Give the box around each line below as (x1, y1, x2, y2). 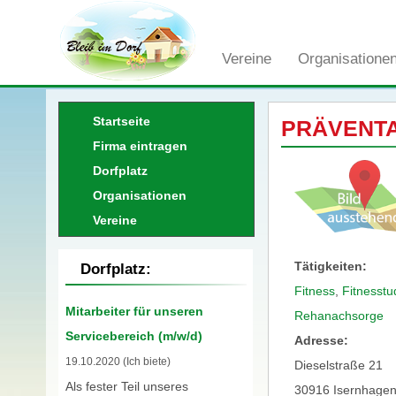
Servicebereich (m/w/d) (65, 328, 202, 343)
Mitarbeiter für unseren (65, 303, 203, 318)
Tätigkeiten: (293, 258, 367, 273)
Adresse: (293, 332, 348, 347)
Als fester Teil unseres (65, 378, 188, 393)
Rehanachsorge (293, 308, 384, 323)
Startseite (92, 114, 150, 129)
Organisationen (92, 188, 187, 203)
